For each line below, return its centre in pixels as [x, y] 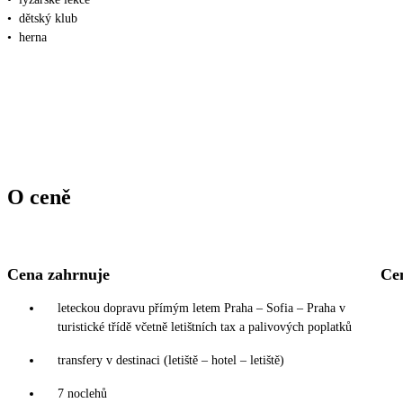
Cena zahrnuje [58, 274]
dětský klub [48, 18]
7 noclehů [82, 393]
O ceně [39, 197]
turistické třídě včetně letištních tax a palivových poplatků [205, 327]
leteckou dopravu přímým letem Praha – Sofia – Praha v [201, 308]
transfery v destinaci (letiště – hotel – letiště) [171, 360]
